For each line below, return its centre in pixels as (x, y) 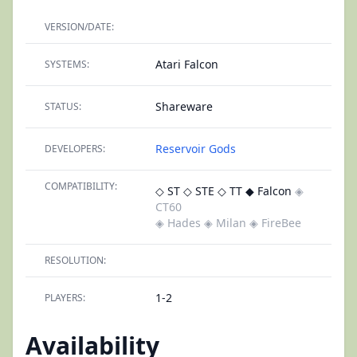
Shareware (184, 106)
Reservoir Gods (196, 149)
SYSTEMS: (67, 64)
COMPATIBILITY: (81, 186)
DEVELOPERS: (75, 149)
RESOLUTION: (75, 260)
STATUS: (63, 106)
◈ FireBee (275, 223)
